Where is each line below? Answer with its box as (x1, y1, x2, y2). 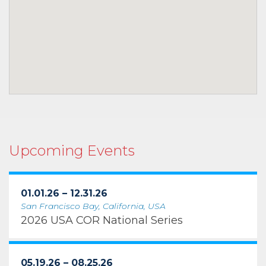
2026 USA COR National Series (21, 214, 183, 227)
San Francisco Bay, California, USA (21, 201, 166, 211)
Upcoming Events (9, 142, 135, 159)
